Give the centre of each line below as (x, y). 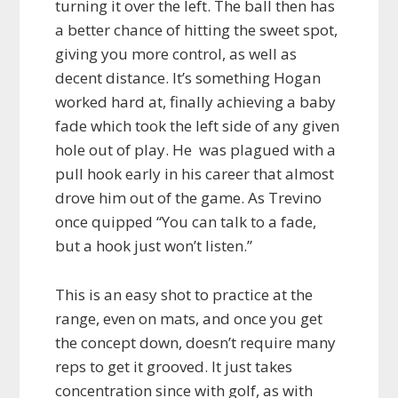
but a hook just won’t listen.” (154, 246)
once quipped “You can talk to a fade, (186, 222)
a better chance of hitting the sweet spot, (197, 30)
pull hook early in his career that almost (195, 174)
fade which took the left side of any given (198, 126)
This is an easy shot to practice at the (184, 295)
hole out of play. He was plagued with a (196, 150)
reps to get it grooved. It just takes (174, 367)
